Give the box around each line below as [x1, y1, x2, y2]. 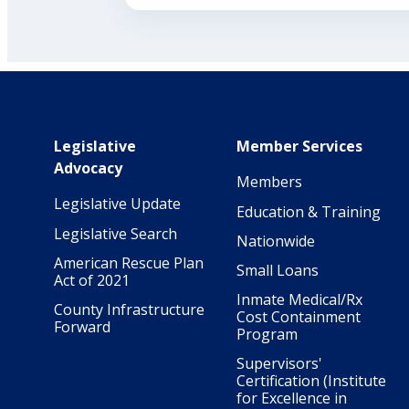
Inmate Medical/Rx [236, 289, 362, 310]
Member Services [236, 136, 362, 157]
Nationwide [236, 230, 315, 251]
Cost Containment [236, 307, 361, 328]
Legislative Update [54, 194, 181, 215]
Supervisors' [236, 353, 322, 374]
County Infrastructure [54, 299, 204, 320]
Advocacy [54, 158, 122, 179]
